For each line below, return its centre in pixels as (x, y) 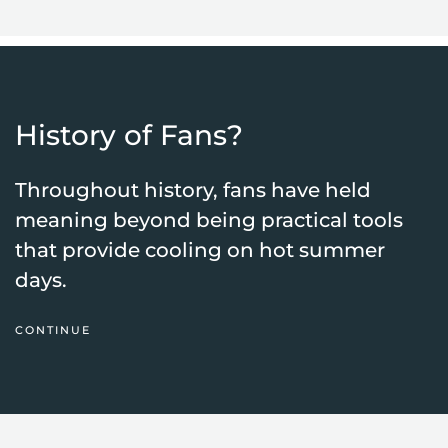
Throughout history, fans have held (193, 190)
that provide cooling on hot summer (200, 250)
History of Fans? (129, 135)
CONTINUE (53, 329)
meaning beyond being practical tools (209, 220)
